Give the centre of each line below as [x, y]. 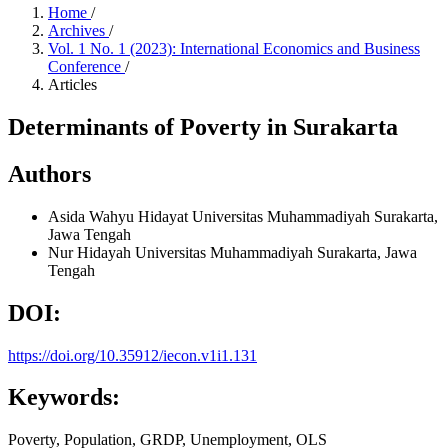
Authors [49, 173]
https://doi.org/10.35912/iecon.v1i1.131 [132, 355]
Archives [78, 30]
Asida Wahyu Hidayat [120, 216]
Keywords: [64, 397]
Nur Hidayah [91, 252]
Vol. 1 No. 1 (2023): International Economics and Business [234, 48]
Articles [72, 84]
